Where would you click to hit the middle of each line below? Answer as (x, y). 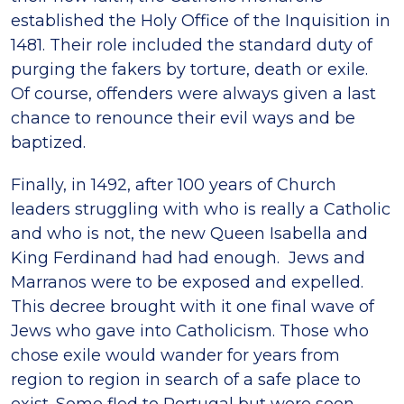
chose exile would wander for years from (175, 356)
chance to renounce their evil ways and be (183, 119)
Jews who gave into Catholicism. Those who (190, 331)
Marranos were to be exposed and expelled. (187, 283)
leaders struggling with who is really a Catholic (201, 210)
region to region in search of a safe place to (186, 380)
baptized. (48, 143)
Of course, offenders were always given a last (193, 94)
